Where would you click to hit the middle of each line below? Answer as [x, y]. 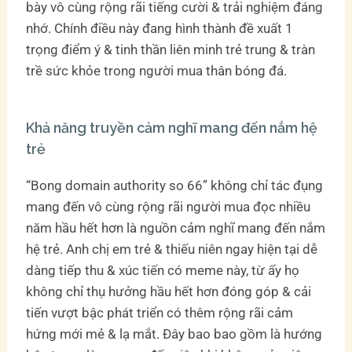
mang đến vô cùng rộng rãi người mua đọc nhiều [169, 206]
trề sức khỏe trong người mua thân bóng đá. [157, 70]
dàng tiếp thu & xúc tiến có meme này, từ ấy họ [163, 270]
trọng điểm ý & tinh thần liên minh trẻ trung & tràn [171, 49]
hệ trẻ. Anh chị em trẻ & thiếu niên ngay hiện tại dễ [172, 249]
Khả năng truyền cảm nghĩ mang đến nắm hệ [172, 127]
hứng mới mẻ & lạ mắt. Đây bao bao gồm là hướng [174, 334]
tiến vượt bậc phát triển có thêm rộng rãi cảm [160, 312]
